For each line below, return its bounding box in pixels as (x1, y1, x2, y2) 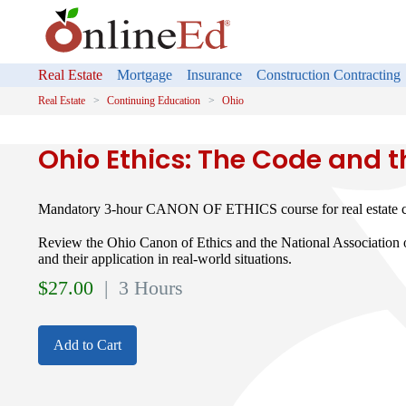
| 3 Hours (99, 276, 183, 299)
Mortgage (117, 67, 172, 82)
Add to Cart (53, 336, 121, 353)
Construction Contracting (256, 67, 401, 82)
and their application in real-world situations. (38, 250, 292, 266)
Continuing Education (107, 94, 200, 107)
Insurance (187, 67, 242, 82)
